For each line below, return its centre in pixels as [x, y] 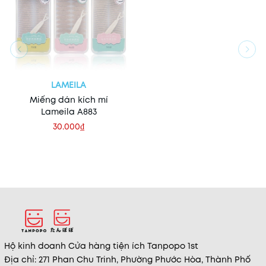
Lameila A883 [69, 112]
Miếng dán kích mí [69, 100]
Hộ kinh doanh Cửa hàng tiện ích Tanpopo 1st [101, 246]
